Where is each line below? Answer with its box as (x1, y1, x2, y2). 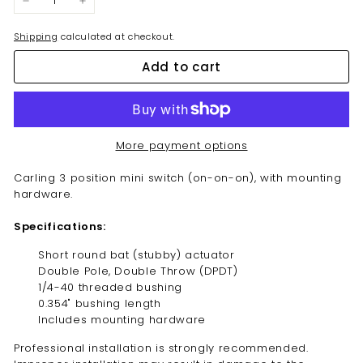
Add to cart (141, 58, 222, 75)
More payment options (115, 137, 248, 153)
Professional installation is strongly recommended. (14, 340, 309, 356)
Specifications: (14, 218, 106, 234)
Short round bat (38, 246, 130, 263)
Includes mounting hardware (38, 311, 206, 327)
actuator (185, 246, 235, 263)
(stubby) (133, 246, 181, 263)
